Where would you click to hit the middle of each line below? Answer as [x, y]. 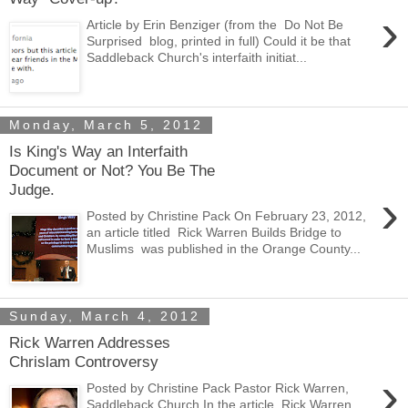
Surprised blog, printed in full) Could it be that [219, 41]
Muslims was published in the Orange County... [224, 248]
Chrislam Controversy [84, 362]
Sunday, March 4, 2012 [105, 316]
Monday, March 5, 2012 [106, 125]
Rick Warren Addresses [90, 343]
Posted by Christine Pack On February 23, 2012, [227, 215]
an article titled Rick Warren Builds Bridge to [214, 232]
